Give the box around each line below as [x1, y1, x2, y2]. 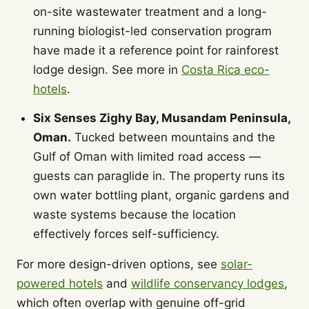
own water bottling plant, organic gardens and [33, 188, 290, 202]
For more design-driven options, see [17, 257, 221, 271]
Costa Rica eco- [181, 63, 270, 77]
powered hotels [17, 277, 103, 290]
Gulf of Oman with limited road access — [33, 150, 261, 163]
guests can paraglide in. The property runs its [33, 169, 285, 183]
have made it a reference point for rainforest [33, 43, 279, 57]
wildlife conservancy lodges [131, 277, 284, 290]
